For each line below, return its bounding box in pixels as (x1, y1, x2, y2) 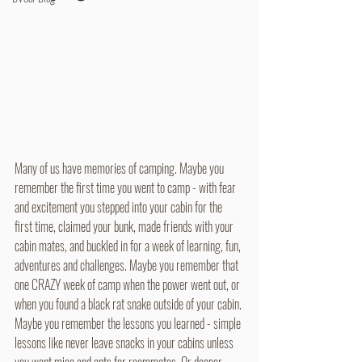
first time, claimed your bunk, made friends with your (15, 216, 236, 236)
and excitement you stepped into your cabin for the (15, 196, 225, 217)
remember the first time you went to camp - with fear (15, 177, 238, 197)
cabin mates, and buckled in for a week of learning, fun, (15, 235, 243, 255)
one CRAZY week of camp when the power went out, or (15, 274, 242, 294)
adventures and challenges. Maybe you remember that (15, 255, 241, 275)
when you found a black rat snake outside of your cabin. (15, 293, 244, 314)
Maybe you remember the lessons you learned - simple (15, 313, 243, 333)
